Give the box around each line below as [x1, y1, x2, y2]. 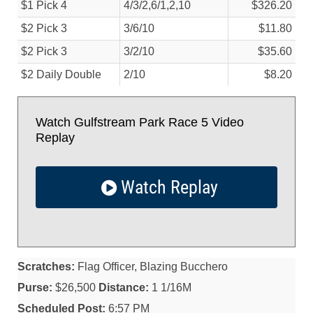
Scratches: [17, 261, 75, 272]
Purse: [17, 282, 52, 293]
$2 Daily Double [21, 68, 101, 80]
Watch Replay [116, 177, 218, 198]
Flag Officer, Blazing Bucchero [75, 261, 228, 272]
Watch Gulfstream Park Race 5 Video [36, 115, 244, 129]
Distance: [99, 282, 149, 293]
